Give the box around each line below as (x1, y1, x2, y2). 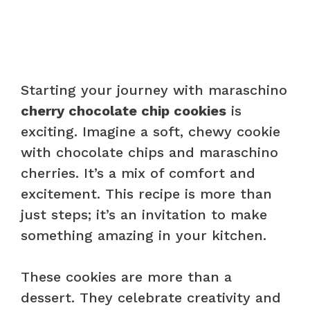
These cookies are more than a (21, 268, 232, 285)
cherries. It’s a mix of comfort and (21, 164, 255, 181)
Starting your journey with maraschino (21, 81, 287, 98)
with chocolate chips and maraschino (21, 143, 278, 161)
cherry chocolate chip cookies (21, 102, 226, 119)
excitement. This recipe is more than (21, 185, 272, 202)
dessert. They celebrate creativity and (21, 289, 281, 306)
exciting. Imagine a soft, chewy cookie (21, 122, 280, 140)
